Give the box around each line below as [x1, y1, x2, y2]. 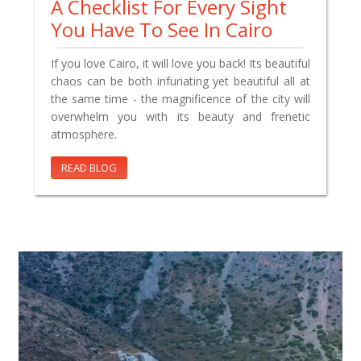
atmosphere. [51, 126, 117, 142]
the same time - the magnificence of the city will [51, 90, 310, 106]
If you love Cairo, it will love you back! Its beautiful [51, 55, 310, 71]
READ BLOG [61, 160, 117, 175]
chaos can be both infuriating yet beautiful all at [51, 73, 310, 89]
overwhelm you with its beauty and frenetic [51, 108, 310, 124]
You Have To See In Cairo [51, 15, 272, 43]
